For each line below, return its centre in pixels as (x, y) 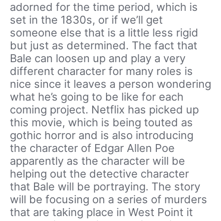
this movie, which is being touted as (101, 123)
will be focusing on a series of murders (109, 200)
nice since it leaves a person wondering (110, 84)
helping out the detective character (99, 174)
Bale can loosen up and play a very (98, 58)
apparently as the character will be (97, 161)
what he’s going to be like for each (97, 97)
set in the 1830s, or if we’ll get (86, 20)
